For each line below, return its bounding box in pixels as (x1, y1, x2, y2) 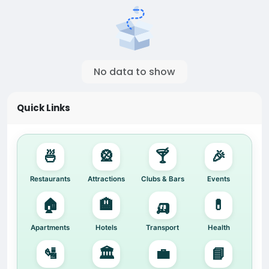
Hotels (95, 223, 118, 232)
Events (207, 175, 231, 184)
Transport (146, 223, 180, 232)
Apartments (31, 223, 70, 232)
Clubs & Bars (141, 175, 184, 184)
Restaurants (30, 175, 71, 184)
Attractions (88, 175, 125, 184)
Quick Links (17, 101, 70, 115)
